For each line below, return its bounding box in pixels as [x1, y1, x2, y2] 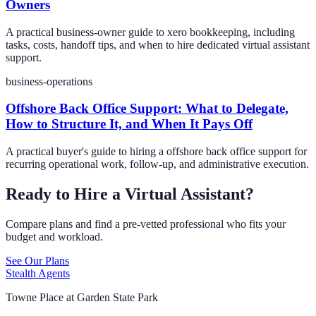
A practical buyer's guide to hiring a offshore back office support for [6, 145, 307, 158]
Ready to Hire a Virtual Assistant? [6, 185, 254, 204]
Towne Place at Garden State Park [6, 291, 158, 303]
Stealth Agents [6, 267, 70, 279]
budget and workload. [6, 230, 103, 243]
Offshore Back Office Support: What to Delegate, [6, 101, 288, 116]
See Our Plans [6, 254, 69, 267]
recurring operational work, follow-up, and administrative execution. [6, 158, 309, 171]
